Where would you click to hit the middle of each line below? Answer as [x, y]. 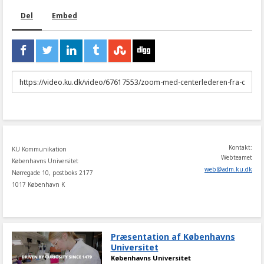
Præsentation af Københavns [173, 237]
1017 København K [38, 184]
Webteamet [237, 157]
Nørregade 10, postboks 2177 [52, 173]
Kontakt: [240, 147]
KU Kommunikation [39, 149]
